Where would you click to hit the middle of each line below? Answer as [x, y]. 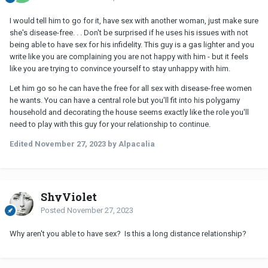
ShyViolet [69, 197]
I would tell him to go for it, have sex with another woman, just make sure [134, 20]
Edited [22, 144]
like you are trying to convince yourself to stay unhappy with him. [120, 68]
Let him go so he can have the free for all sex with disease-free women [131, 88]
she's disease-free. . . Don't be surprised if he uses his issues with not [129, 32]
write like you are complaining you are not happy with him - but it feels [129, 56]
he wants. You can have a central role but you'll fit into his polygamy [125, 100]
